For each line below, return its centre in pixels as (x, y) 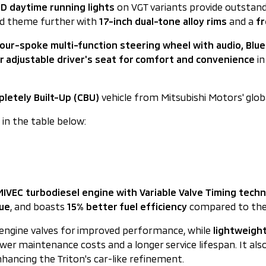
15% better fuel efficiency (127, 206)
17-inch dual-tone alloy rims (163, 21)
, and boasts (39, 206)
